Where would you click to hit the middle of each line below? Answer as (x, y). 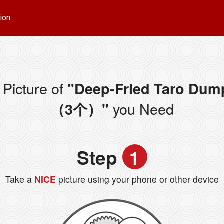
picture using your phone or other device (138, 179)
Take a (18, 179)
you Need (141, 109)
